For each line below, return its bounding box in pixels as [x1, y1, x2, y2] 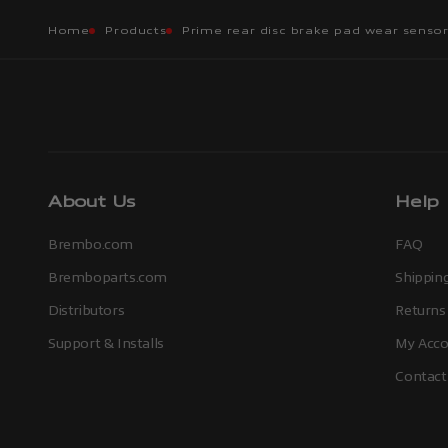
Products [105, 25, 167, 36]
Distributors [48, 302, 125, 318]
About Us [48, 193, 136, 210]
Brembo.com [48, 236, 133, 252]
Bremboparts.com [48, 269, 167, 285]
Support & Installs [48, 335, 164, 351]
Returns [395, 302, 446, 318]
